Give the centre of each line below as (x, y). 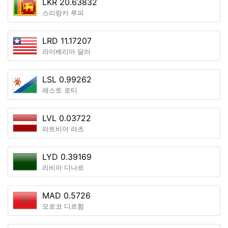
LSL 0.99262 (67, 79)
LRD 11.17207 (67, 41)
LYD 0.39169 (67, 157)
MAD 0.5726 (66, 195)
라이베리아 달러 (66, 52)
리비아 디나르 (63, 168)
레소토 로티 (60, 90)
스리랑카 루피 (63, 13)
